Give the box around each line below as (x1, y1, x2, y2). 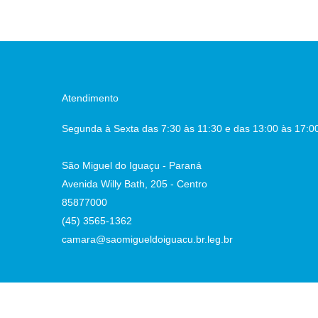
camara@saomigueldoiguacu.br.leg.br (62, 234, 234, 245)
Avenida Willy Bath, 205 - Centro (62, 178, 208, 190)
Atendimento (62, 92, 119, 104)
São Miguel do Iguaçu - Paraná (62, 160, 202, 171)
